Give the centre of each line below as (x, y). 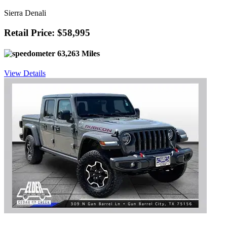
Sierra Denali (25, 13)
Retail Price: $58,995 (47, 32)
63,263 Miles (78, 54)
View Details (25, 73)
